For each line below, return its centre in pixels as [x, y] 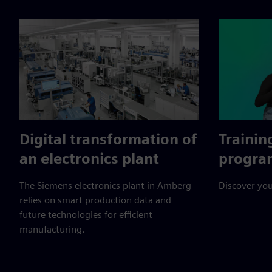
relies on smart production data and [95, 200]
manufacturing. [52, 229]
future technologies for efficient [86, 215]
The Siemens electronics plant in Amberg [105, 186]
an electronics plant [89, 159]
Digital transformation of [108, 140]
